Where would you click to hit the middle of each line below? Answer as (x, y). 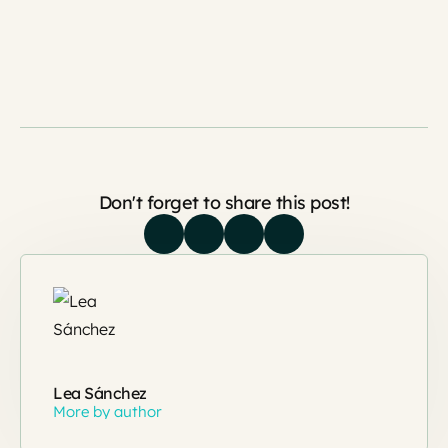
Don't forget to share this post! (224, 202)
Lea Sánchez (100, 393)
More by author (107, 411)
